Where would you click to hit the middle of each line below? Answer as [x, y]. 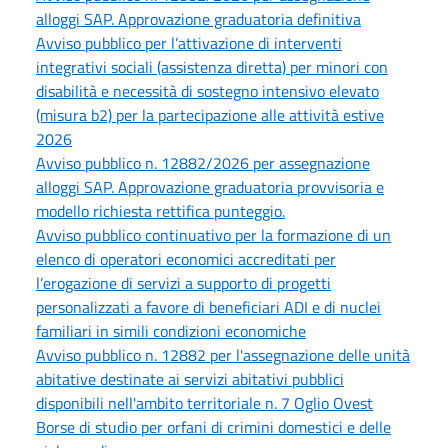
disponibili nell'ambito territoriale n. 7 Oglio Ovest [204, 402]
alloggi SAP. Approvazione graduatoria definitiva [198, 18]
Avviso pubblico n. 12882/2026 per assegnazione [203, 162]
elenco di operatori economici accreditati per [186, 258]
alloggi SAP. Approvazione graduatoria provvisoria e [210, 186]
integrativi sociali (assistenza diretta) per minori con [212, 66]
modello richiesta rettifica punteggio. [160, 210]
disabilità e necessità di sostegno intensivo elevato [207, 90]
